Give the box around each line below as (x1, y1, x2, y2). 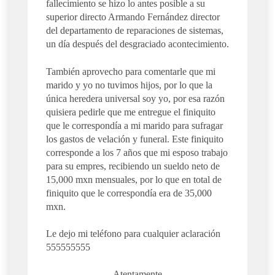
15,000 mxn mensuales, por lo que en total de (46, 174, 222, 185)
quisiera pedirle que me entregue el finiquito (46, 106, 215, 117)
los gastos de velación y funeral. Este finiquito (46, 133, 223, 144)
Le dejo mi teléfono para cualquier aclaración (46, 228, 220, 239)
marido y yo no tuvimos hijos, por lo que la (46, 79, 212, 90)
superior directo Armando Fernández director (46, 12, 220, 23)
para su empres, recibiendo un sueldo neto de (46, 160, 220, 171)
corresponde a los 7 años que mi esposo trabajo (46, 147, 228, 158)
